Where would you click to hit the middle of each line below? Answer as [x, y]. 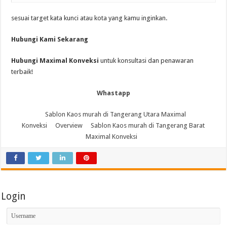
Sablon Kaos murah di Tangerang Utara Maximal [115, 114]
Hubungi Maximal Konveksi [55, 61]
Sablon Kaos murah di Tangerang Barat [148, 125]
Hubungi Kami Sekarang [50, 39]
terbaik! [22, 72]
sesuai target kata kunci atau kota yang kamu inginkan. [89, 18]
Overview [69, 125]
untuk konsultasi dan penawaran [146, 61]
